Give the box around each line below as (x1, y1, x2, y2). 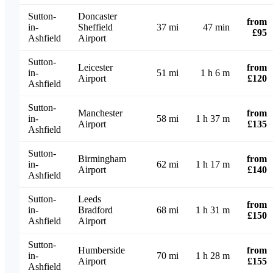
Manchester (78, 107, 122, 118)
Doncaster (78, 10, 117, 21)
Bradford (78, 204, 113, 215)
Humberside (78, 244, 125, 255)
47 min (203, 21, 230, 32)
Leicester (78, 62, 113, 73)
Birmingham (78, 153, 126, 164)
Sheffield (78, 21, 113, 32)
